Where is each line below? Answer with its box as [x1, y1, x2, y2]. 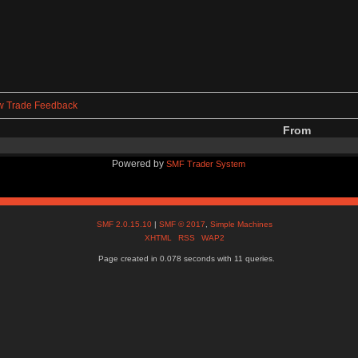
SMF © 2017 [159, 219, 206, 229]
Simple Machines [210, 219, 273, 229]
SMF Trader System [166, 158, 246, 169]
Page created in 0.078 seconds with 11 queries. [98, 253, 276, 263]
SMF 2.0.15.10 [97, 219, 155, 229]
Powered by [112, 157, 167, 169]
